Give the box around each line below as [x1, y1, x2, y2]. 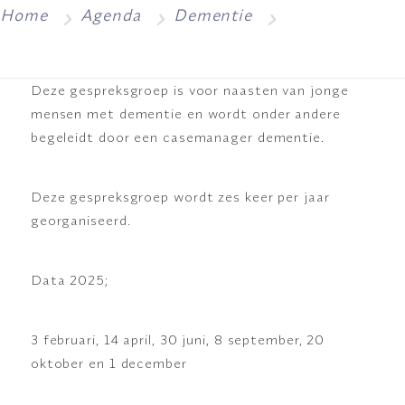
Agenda [80, 4, 141, 25]
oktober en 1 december [30, 353, 187, 372]
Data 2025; [30, 270, 108, 288]
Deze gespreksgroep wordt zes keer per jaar [30, 187, 330, 205]
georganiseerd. [30, 211, 131, 229]
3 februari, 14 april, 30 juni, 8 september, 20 [30, 330, 325, 348]
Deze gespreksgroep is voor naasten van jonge [30, 80, 349, 99]
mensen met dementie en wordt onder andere [30, 104, 341, 122]
